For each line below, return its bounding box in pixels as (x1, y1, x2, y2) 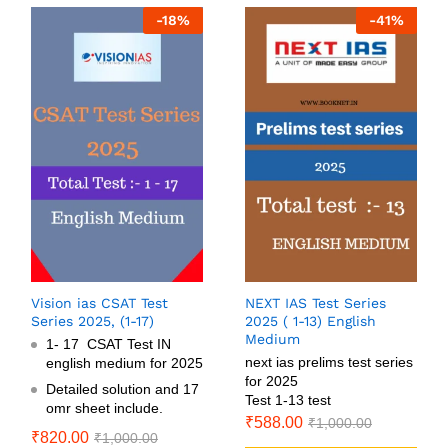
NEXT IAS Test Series (245, 294, 386, 311)
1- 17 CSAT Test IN (46, 335, 171, 352)
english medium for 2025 (46, 354, 203, 371)
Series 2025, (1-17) (31, 312, 154, 329)
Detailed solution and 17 (46, 380, 199, 397)
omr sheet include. (46, 399, 163, 416)
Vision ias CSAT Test (31, 294, 168, 311)
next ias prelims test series (245, 353, 413, 370)
